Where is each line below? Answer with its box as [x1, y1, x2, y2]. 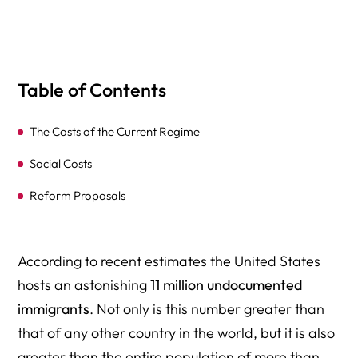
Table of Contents [18, 78, 167, 101]
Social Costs [30, 156, 93, 171]
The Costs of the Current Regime [30, 124, 201, 139]
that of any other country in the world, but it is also [18, 324, 336, 342]
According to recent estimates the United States [18, 252, 321, 270]
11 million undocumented [150, 276, 303, 294]
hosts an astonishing [18, 276, 151, 294]
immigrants [18, 300, 90, 318]
